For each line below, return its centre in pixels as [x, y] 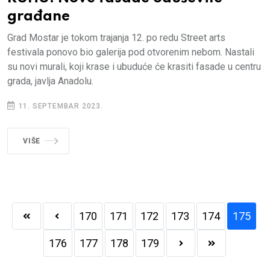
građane [39, 17]
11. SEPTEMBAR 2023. [59, 106]
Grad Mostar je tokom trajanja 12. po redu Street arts [116, 38]
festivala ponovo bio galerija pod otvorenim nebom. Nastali [131, 52]
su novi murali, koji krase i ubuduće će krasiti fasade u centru [134, 67]
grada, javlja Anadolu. [50, 81]
